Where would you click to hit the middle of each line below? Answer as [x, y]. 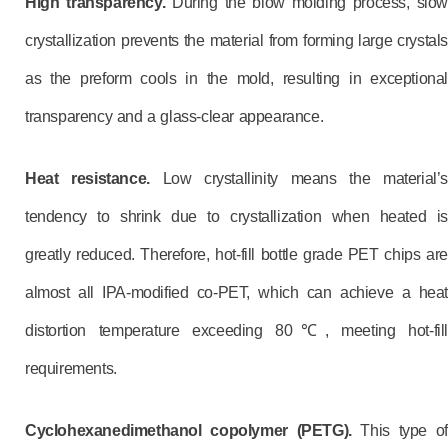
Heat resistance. [87, 178]
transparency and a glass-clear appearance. [174, 116]
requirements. [71, 368]
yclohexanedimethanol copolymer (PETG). [198, 430]
